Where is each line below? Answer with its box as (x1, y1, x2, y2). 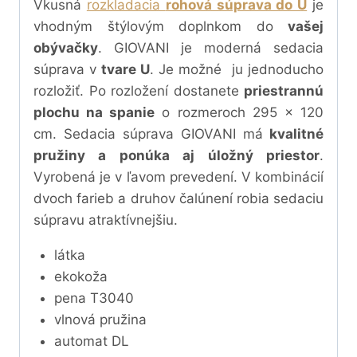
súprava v (33, 61, 97, 78)
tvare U (96, 61, 150, 78)
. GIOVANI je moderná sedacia (98, 40, 324, 57)
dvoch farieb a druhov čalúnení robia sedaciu (33, 190, 324, 207)
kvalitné (263, 126, 324, 143)
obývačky (33, 40, 98, 57)
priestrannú (244, 83, 324, 100)
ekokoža (53, 269, 108, 285)
